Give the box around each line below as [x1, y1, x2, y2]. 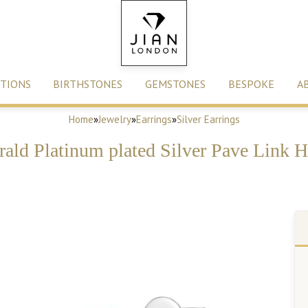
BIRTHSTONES [53, 77, 123, 91]
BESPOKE [228, 77, 274, 91]
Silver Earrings [176, 113, 240, 126]
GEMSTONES [145, 77, 206, 91]
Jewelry [98, 113, 131, 126]
